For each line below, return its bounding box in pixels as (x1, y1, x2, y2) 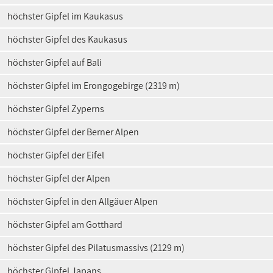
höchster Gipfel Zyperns (7, 102, 104, 115)
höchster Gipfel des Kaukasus (7, 33, 127, 46)
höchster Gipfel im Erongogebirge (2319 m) (7, 79, 180, 92)
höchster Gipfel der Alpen (7, 172, 110, 185)
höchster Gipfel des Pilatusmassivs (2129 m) (7, 241, 185, 254)
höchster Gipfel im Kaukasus (7, 10, 123, 23)
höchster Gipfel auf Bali (7, 56, 102, 69)
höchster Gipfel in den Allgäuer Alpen (7, 195, 158, 208)
